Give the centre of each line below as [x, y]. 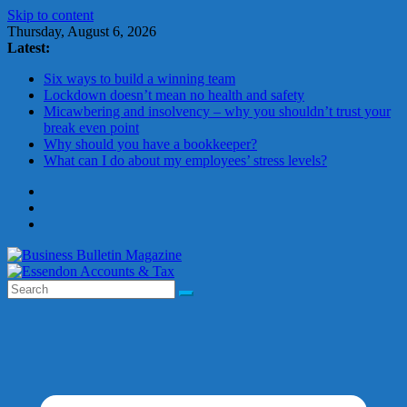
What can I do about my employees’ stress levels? [185, 160]
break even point [91, 128]
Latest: [29, 48]
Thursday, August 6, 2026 [82, 31]
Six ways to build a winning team [139, 79]
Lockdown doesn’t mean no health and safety [174, 95]
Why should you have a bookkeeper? [150, 144]
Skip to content [50, 15]
